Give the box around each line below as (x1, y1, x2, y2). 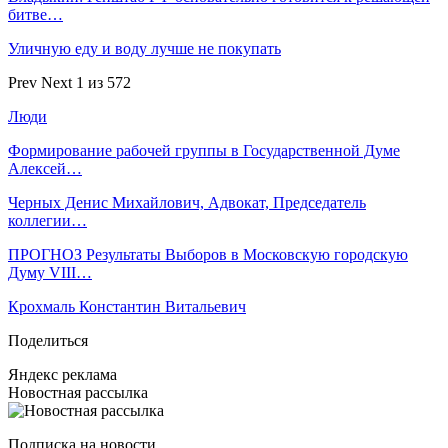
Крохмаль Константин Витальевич (8, 297, 246, 315)
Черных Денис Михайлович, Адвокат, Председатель (8, 193, 366, 211)
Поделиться (8, 331, 88, 349)
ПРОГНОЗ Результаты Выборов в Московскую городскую (8, 245, 408, 263)
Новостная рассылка (8, 383, 148, 401)
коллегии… (8, 211, 87, 229)
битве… (8, 5, 63, 23)
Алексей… (8, 159, 82, 177)
